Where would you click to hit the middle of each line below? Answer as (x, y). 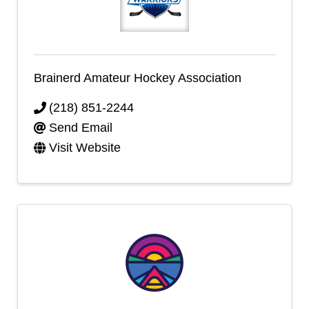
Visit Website (85, 148)
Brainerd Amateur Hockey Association (137, 78)
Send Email (81, 128)
